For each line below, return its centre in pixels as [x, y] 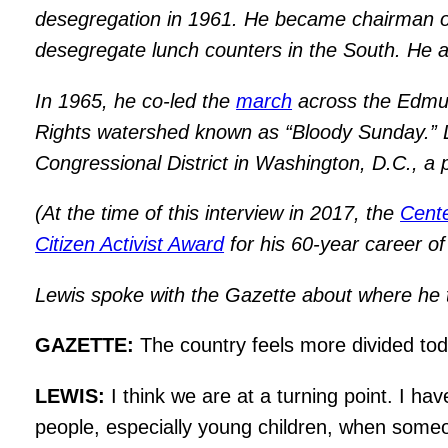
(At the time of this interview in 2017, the [218, 213]
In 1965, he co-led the [136, 100]
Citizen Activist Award [130, 244]
